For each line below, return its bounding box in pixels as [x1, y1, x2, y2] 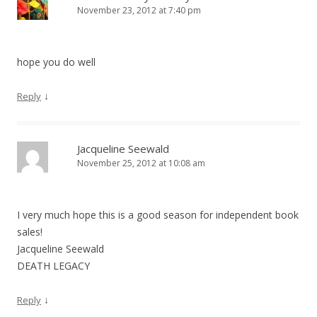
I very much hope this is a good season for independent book [17, 208, 299, 221]
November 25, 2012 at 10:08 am [77, 157, 205, 169]
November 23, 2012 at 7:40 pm [77, 4, 201, 16]
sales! [17, 225, 42, 238]
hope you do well [17, 55, 96, 69]
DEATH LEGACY [17, 259, 90, 272]
